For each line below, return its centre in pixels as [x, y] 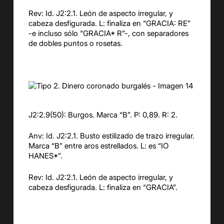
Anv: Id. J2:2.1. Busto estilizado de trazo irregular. [111, 136]
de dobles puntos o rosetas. [75, 43]
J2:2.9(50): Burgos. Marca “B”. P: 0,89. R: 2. [103, 114]
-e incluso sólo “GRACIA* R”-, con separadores [108, 33]
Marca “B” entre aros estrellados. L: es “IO [98, 146]
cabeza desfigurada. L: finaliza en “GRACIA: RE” [109, 23]
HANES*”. [45, 156]
